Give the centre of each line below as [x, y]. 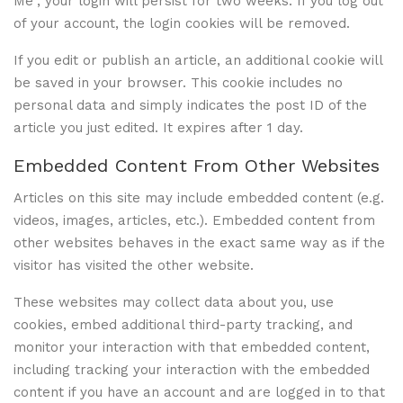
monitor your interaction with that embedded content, [192, 347]
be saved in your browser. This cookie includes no [178, 82]
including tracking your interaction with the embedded [192, 369]
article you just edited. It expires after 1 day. [158, 127]
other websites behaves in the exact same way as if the [199, 242]
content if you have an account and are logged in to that [199, 392]
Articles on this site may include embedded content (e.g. [199, 197]
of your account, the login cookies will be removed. [182, 23]
